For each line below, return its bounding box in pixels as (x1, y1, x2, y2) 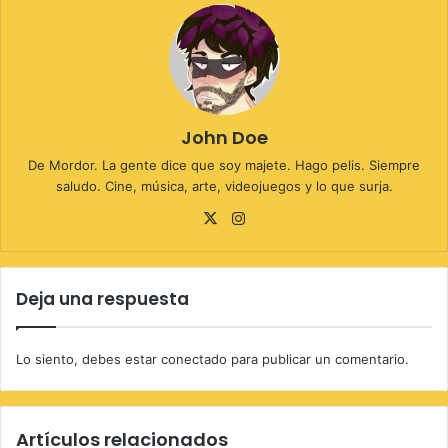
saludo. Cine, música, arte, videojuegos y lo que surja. (55, 177, 393, 194)
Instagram (249, 207, 319, 227)
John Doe (180, 124, 268, 150)
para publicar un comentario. (227, 350, 409, 367)
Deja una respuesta (16, 286, 189, 311)
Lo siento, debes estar (16, 350, 161, 367)
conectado (161, 350, 227, 367)
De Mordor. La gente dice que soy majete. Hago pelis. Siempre (28, 156, 420, 173)
